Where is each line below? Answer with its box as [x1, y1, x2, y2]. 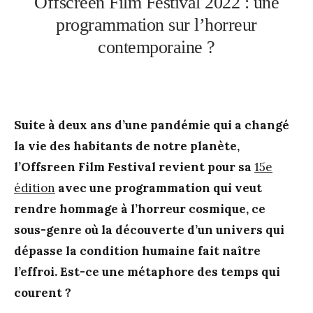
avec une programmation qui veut [55, 180, 262, 196]
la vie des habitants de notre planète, [14, 138, 240, 154]
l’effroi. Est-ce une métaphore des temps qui [14, 263, 280, 279]
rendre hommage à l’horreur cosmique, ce [14, 201, 265, 217]
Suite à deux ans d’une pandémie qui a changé [14, 117, 289, 133]
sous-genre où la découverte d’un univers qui [14, 221, 284, 238]
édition [14, 180, 55, 196]
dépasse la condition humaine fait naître [14, 242, 261, 259]
